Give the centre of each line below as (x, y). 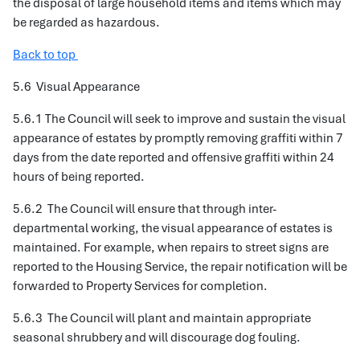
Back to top (45, 55)
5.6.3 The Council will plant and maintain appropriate (162, 318)
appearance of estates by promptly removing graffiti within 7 (178, 138)
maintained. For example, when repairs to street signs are (171, 247)
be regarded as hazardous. (86, 22)
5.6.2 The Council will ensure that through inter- (145, 209)
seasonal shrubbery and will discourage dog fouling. (157, 337)
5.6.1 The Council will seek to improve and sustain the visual (179, 119)
